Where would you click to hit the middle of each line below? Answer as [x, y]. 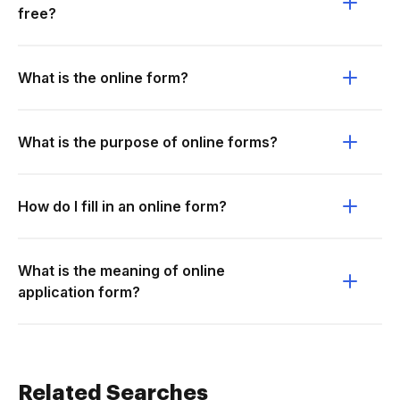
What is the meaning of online [121, 271]
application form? [79, 292]
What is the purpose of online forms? [148, 142]
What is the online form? [103, 78]
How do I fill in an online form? [122, 206]
